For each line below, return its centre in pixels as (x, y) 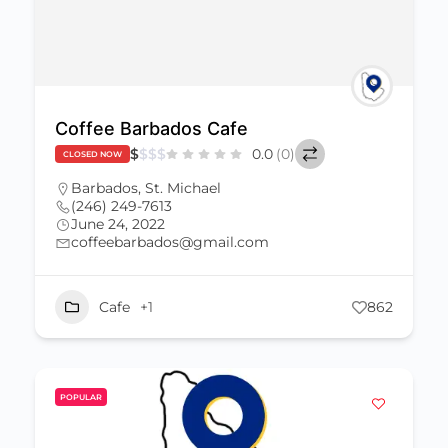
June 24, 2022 (118, 224)
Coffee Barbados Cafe (151, 128)
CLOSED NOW (92, 154)
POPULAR (81, 397)
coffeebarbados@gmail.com (170, 242)
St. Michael (183, 188)
